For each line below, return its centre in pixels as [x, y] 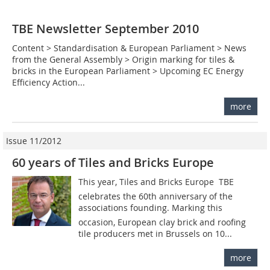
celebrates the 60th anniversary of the [156, 196]
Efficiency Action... [49, 83]
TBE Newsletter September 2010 [105, 29]
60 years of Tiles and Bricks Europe [113, 163]
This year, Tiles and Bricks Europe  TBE [156, 182]
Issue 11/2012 [34, 141]
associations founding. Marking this [151, 208]
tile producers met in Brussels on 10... [155, 234]
